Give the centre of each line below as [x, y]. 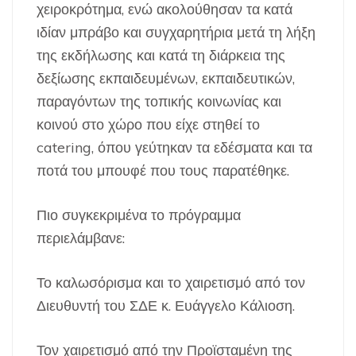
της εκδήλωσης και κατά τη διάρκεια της [161, 55]
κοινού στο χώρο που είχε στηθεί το [148, 124]
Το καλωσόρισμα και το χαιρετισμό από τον [171, 282]
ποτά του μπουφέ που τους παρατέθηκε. [163, 170]
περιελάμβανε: [81, 238]
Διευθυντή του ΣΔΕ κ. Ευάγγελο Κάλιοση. [166, 305]
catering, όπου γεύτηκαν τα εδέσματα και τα [174, 147]
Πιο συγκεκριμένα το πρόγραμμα [139, 215]
